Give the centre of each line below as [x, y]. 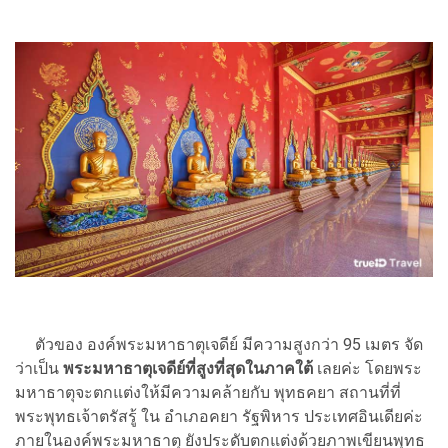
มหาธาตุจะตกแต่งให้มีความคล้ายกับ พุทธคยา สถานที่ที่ [208, 393]
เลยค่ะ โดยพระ [369, 369]
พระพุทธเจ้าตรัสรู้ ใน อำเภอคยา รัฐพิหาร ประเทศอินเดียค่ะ [219, 417]
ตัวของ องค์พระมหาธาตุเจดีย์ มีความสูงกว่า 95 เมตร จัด [219, 345]
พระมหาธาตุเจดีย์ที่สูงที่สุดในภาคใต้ [190, 369]
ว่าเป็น [39, 369]
